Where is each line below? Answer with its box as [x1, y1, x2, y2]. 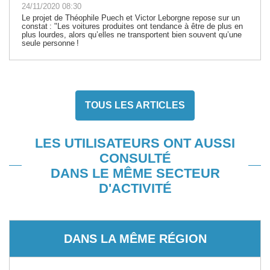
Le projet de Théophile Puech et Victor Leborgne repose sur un [22, 13, 240, 22]
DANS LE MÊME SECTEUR [50, 165, 220, 181]
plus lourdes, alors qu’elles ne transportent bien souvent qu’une [22, 30, 242, 39]
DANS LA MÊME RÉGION [63, 231, 207, 245]
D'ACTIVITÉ [98, 180, 172, 196]
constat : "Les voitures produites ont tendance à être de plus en [22, 21, 243, 31]
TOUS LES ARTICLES [85, 99, 185, 110]
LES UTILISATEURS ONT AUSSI [35, 135, 235, 151]
